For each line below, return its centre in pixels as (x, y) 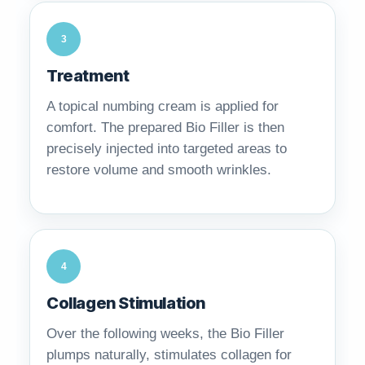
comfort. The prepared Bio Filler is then (165, 128)
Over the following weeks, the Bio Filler (165, 334)
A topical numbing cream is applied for (163, 107)
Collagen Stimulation (126, 303)
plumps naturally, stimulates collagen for (169, 355)
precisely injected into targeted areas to (167, 149)
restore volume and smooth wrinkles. (159, 170)
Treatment (88, 76)
